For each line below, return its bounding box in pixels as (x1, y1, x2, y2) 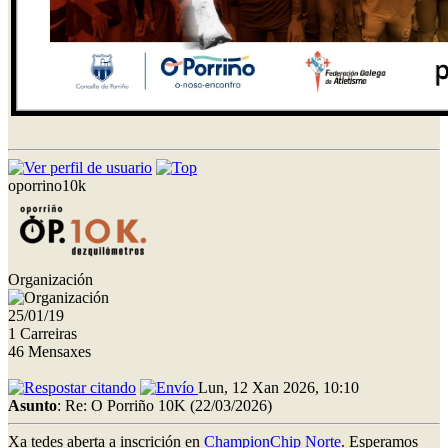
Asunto (8, 396, 57, 414)
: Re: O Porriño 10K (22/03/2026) (57, 396, 272, 414)
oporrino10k (8, 176, 86, 194)
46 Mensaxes (8, 342, 91, 360)
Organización (8, 270, 93, 288)
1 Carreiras (8, 324, 77, 342)
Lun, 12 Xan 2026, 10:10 (198, 378, 359, 396)
